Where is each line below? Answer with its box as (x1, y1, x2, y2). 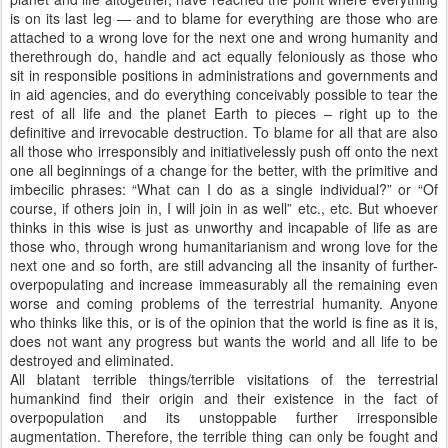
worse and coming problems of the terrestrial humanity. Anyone (10, 293, 438, 313)
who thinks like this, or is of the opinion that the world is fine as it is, (10, 312, 438, 332)
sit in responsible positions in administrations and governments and (10, 65, 438, 85)
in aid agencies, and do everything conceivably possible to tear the (10, 84, 438, 104)
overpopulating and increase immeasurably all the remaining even (10, 274, 438, 294)
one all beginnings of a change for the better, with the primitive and (10, 160, 438, 180)
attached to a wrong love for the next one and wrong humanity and (10, 27, 438, 47)
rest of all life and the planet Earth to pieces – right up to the (10, 103, 438, 123)
